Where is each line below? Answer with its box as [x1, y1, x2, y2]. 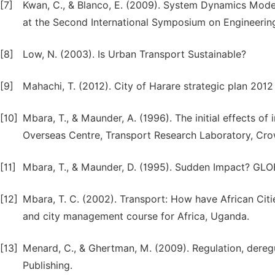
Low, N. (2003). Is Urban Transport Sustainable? [23, 48, 246, 60]
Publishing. [23, 260, 72, 271]
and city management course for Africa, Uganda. [23, 211, 249, 222]
